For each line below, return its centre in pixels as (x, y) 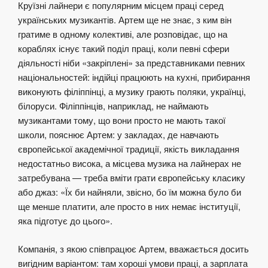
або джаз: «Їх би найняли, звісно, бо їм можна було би (130, 192)
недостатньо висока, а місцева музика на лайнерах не (130, 163)
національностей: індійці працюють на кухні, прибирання (134, 77)
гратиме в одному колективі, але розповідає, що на (123, 34)
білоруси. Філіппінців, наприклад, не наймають (113, 106)
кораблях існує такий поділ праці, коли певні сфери (124, 48)
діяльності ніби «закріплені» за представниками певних (132, 63)
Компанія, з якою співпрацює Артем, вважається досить (133, 248)
